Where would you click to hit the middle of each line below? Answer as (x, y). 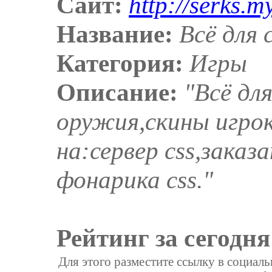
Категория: (120, 63)
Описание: (117, 93)
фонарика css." (135, 180)
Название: (115, 34)
